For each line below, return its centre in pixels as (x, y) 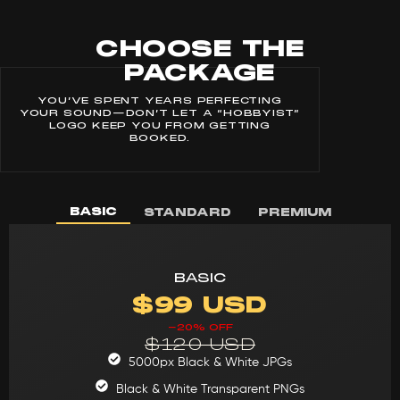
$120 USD (200, 344)
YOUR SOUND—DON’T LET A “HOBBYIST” (160, 112)
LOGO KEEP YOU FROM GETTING (160, 125)
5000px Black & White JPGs (210, 362)
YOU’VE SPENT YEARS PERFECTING (160, 100)
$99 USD (200, 304)
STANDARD (187, 212)
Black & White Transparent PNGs (210, 389)
